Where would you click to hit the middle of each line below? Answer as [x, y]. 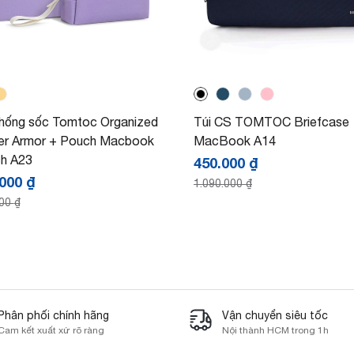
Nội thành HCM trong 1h [275, 330]
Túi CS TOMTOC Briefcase [271, 121]
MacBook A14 [235, 140]
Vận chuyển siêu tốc [275, 315]
